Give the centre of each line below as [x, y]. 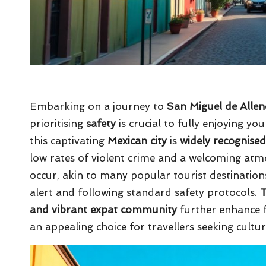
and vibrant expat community [103, 209]
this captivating [69, 140]
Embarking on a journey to [98, 106]
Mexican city [137, 140]
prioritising [58, 123]
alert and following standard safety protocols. [145, 192]
